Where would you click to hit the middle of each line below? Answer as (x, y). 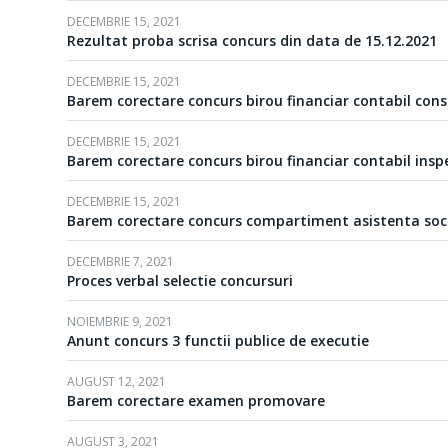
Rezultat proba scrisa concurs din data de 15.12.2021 (252, 40)
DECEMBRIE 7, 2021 (120, 261)
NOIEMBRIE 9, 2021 (120, 321)
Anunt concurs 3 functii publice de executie (218, 340)
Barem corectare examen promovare (196, 400)
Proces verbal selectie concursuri (180, 280)
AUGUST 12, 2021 (116, 381)
